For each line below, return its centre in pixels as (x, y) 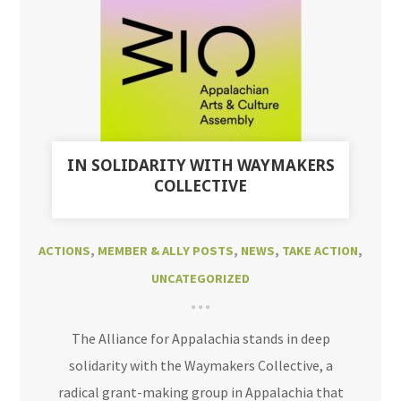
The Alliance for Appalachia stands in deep (200, 338)
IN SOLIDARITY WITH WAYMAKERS (200, 165)
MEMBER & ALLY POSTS (166, 251)
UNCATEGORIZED (200, 278)
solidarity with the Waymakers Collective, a (200, 365)
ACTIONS (64, 251)
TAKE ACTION (320, 251)
